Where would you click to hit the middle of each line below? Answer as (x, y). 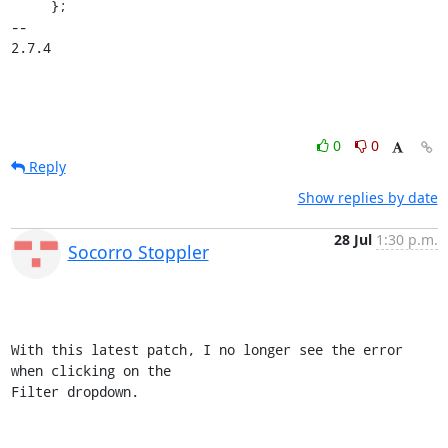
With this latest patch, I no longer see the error (206, 349)
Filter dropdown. (74, 391)
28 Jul (352, 239)
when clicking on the (94, 370)
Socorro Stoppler (138, 251)
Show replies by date (367, 197)
